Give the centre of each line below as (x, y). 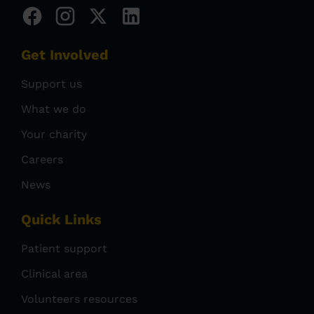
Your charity (54, 134)
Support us (52, 83)
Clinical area (54, 273)
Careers (42, 159)
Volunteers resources (79, 299)
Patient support (64, 248)
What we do (54, 109)
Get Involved (65, 54)
